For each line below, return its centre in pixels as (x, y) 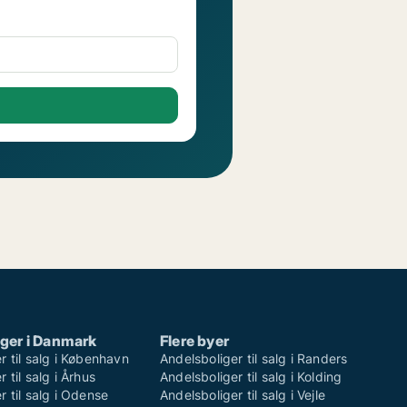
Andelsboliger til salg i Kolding (251, 377)
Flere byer (194, 341)
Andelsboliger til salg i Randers (254, 359)
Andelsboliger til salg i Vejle (243, 395)
